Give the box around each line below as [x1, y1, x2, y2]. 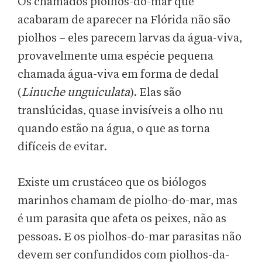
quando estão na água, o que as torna [18, 123, 210, 135]
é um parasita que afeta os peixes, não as [18, 213, 226, 225]
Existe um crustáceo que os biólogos [18, 177, 206, 189]
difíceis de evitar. [18, 141, 107, 153]
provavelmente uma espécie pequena [18, 50, 213, 63]
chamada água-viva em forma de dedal [18, 68, 219, 81]
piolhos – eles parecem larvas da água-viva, [18, 32, 242, 44]
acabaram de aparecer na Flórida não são [18, 14, 230, 26]
